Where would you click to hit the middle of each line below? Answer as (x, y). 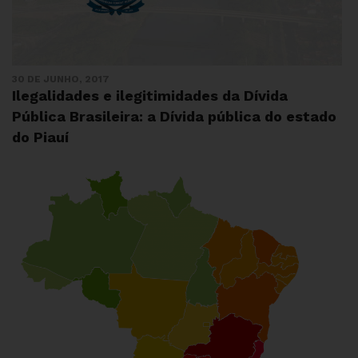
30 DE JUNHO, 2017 (61, 79)
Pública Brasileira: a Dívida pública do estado (174, 116)
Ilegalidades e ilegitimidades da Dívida (150, 95)
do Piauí (40, 137)
